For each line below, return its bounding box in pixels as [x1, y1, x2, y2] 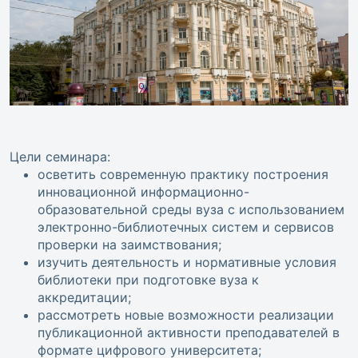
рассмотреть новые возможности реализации [38, 307, 334, 324]
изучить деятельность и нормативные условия [38, 254, 336, 271]
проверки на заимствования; [38, 237, 221, 253]
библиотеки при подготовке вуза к [38, 272, 259, 288]
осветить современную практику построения [38, 166, 328, 183]
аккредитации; [38, 289, 131, 306]
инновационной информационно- [38, 184, 249, 201]
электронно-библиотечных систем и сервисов [38, 219, 334, 236]
